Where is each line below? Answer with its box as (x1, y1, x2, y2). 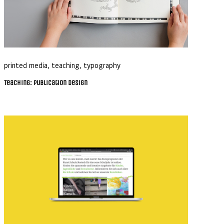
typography (83, 60, 120, 69)
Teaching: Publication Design (3, 78, 87, 87)
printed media (3, 60, 47, 69)
